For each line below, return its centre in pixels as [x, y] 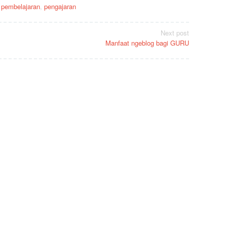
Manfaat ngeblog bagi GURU [147, 43]
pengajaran [60, 7]
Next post [175, 32]
